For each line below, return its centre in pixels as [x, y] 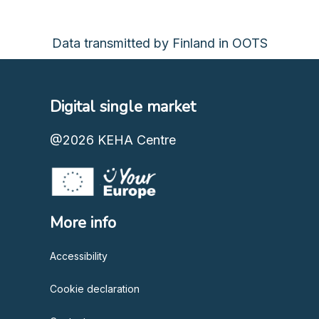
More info [83, 223]
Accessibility [79, 256]
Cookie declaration [95, 288]
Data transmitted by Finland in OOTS [159, 43]
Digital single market [123, 107]
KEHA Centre [137, 140]
